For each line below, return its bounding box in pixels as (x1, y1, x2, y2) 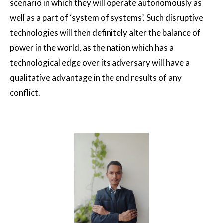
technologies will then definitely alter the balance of (10, 27, 201, 38)
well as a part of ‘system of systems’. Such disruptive (10, 12, 203, 23)
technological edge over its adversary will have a (10, 57, 190, 68)
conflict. (10, 87, 40, 98)
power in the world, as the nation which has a (10, 42, 174, 53)
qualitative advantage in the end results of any (10, 72, 182, 83)
